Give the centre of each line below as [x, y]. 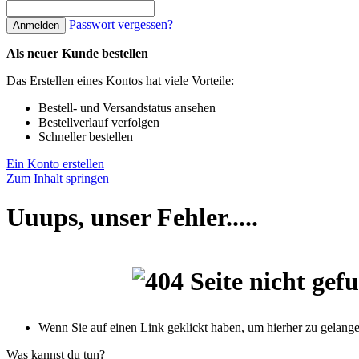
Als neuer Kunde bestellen [77, 53]
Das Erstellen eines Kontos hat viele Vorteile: [120, 81]
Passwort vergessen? [121, 24]
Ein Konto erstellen [55, 164]
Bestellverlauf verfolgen [99, 122]
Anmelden [36, 25]
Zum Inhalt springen [58, 178]
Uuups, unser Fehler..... [132, 218]
